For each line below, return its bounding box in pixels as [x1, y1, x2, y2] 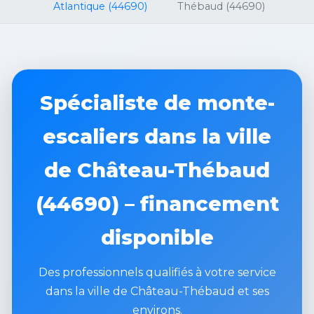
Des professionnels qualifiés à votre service [38, 266, 276, 280]
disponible [100, 225, 214, 250]
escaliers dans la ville [43, 124, 271, 149]
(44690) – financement [35, 191, 279, 217]
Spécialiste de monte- [39, 90, 275, 116]
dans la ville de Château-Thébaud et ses [45, 285, 269, 299]
